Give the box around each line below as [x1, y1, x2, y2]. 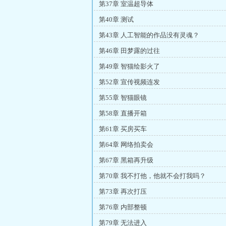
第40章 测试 [99, 16, 134, 23]
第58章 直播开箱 [99, 109, 147, 117]
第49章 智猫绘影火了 [99, 63, 160, 70]
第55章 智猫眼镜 [99, 94, 147, 101]
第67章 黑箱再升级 [99, 156, 153, 164]
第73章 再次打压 [99, 188, 147, 195]
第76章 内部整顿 [99, 203, 147, 211]
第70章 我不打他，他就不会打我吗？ [99, 172, 206, 180]
